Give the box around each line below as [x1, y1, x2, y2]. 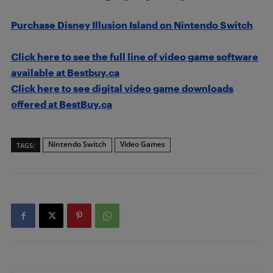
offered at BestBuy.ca [11, 98, 112, 110]
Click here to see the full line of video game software [11, 51, 258, 62]
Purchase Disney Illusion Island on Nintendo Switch [11, 19, 253, 30]
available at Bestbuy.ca [11, 66, 119, 78]
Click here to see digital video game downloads [11, 82, 233, 94]
